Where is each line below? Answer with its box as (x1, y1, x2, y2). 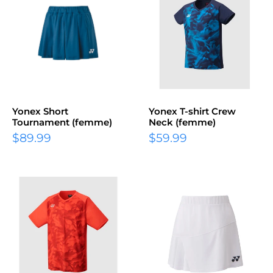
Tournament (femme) (12, 116, 112, 128)
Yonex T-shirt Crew (149, 105, 236, 117)
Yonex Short (12, 105, 68, 117)
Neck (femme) (149, 116, 216, 128)
